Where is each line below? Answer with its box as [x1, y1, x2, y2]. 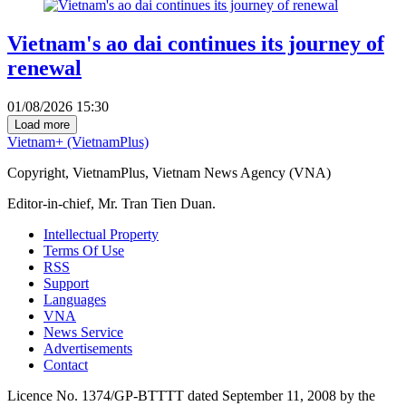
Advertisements [43, 341, 132, 357]
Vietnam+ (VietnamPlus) [7, 134, 149, 150]
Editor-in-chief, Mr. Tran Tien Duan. [7, 196, 216, 212]
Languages [43, 292, 106, 308]
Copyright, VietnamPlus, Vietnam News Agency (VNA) [7, 165, 331, 181]
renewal [7, 56, 82, 81]
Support [43, 275, 89, 292]
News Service [43, 324, 123, 341]
